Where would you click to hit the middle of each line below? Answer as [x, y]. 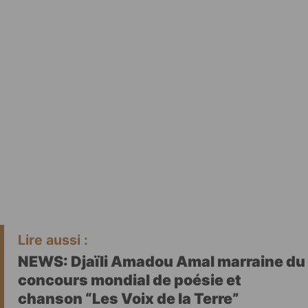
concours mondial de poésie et [130, 279]
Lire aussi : [53, 240]
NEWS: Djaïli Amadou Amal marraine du [162, 261]
